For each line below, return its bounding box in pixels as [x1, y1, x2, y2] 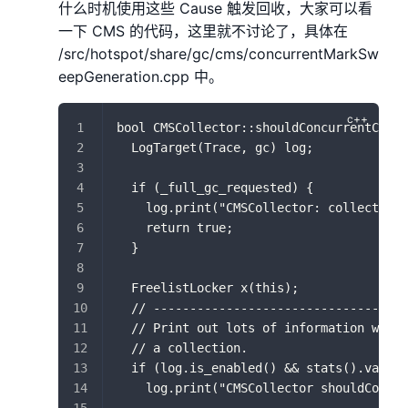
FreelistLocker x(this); [117, 280, 299, 295]
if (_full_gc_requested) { [117, 179, 313, 195]
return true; [117, 219, 233, 235]
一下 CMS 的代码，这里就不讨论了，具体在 [58, 21, 348, 40]
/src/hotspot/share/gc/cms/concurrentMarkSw [58, 44, 379, 63]
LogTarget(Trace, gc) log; [117, 139, 313, 155]
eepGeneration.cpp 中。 [58, 66, 223, 86]
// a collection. [117, 340, 248, 355]
